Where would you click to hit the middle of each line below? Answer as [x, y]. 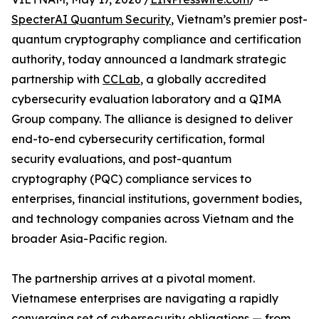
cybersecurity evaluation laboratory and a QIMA [146, 99]
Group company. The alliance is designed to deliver [152, 119]
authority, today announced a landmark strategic [149, 59]
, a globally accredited [203, 79]
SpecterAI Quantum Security [91, 20]
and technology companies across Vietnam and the [153, 219]
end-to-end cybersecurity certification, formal [138, 139]
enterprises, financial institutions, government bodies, [157, 199]
